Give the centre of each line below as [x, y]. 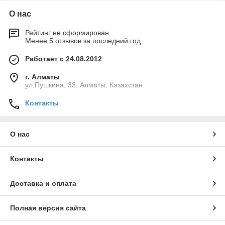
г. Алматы [42, 77]
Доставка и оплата [43, 184]
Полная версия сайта [48, 208]
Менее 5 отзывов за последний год [83, 41]
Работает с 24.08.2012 [64, 59]
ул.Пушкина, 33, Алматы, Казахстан [84, 85]
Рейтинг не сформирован [67, 33]
